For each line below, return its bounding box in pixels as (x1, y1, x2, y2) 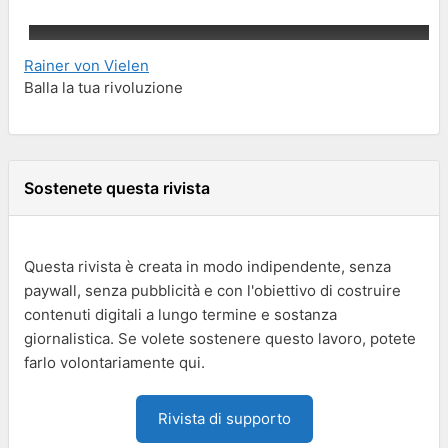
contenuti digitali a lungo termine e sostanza (24, 304, 337, 324)
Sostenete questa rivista (24, 177, 210, 198)
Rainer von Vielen (24, 55, 149, 75)
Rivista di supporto (157, 408, 291, 428)
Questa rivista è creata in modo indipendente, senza (24, 256, 391, 276)
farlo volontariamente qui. (24, 352, 205, 372)
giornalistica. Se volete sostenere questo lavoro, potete (24, 328, 416, 348)
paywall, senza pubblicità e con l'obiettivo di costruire (24, 280, 401, 300)
